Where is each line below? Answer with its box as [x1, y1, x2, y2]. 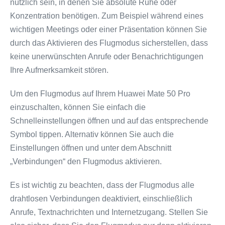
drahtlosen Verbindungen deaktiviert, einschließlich [10, 194, 192, 203]
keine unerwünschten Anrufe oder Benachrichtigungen [10, 52, 203, 61]
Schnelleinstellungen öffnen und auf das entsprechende [10, 117, 208, 125]
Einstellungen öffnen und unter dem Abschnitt [10, 144, 171, 152]
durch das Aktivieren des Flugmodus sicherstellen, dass [10, 39, 208, 47]
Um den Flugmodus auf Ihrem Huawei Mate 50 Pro [10, 89, 190, 98]
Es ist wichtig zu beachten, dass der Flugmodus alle [10, 181, 194, 189]
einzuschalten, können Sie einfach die [10, 103, 146, 111]
